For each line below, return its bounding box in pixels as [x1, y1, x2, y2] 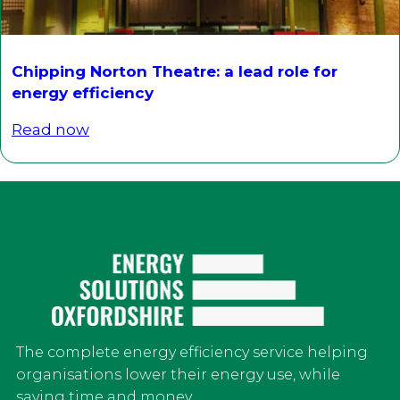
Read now [12, 121, 89, 139]
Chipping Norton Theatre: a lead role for [12, 62, 337, 81]
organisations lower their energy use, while [16, 366, 340, 384]
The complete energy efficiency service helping [16, 344, 368, 362]
